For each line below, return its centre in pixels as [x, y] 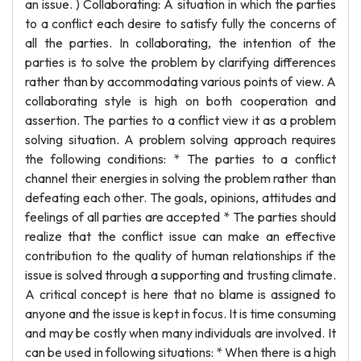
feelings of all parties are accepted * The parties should [180, 217]
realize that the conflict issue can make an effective [180, 236]
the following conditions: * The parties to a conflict [180, 159]
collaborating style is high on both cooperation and [180, 101]
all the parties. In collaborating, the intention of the [180, 43]
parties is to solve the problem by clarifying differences [180, 62]
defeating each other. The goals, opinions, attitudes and [180, 197]
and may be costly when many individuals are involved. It [180, 333]
